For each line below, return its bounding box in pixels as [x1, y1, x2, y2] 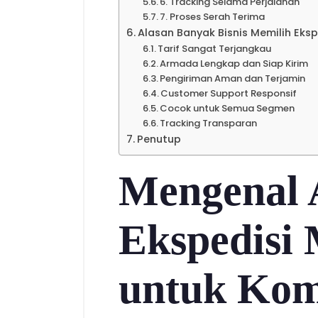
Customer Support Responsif [160, 87, 297, 100]
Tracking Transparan [160, 116, 258, 130]
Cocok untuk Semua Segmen [160, 102, 295, 115]
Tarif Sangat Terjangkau [158, 42, 272, 55]
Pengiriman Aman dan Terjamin [160, 72, 306, 85]
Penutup [136, 132, 181, 146]
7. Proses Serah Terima [160, 10, 265, 23]
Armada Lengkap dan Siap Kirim [160, 57, 309, 70]
